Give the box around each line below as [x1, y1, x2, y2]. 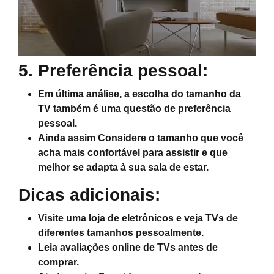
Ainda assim [38, 133, 95, 144]
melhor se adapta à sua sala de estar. [38, 162, 209, 173]
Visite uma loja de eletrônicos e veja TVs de [38, 213, 238, 224]
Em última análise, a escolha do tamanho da [38, 89, 241, 100]
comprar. [38, 257, 79, 268]
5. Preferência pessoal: [18, 61, 208, 81]
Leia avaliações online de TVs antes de [38, 242, 218, 253]
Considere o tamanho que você [98, 133, 243, 144]
